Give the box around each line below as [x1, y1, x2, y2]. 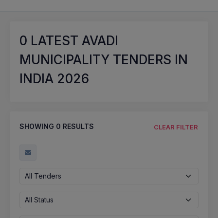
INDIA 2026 [19, 71, 89, 86]
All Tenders [25, 171, 61, 180]
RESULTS [61, 122, 94, 130]
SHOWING [19, 122, 56, 130]
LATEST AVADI [27, 33, 118, 48]
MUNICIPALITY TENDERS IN [19, 52, 188, 67]
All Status [25, 195, 54, 204]
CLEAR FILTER [154, 123, 198, 131]
